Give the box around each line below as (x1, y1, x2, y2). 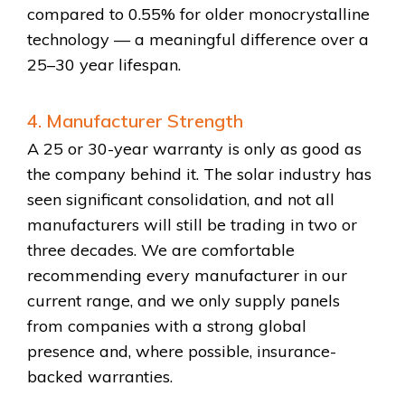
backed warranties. (27, 366, 173, 388)
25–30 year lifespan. (27, 54, 181, 76)
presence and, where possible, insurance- (27, 341, 336, 363)
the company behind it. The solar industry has (27, 164, 372, 185)
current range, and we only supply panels (27, 290, 340, 312)
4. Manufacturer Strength (27, 109, 243, 133)
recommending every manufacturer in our (27, 265, 347, 287)
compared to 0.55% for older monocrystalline (27, 4, 370, 25)
